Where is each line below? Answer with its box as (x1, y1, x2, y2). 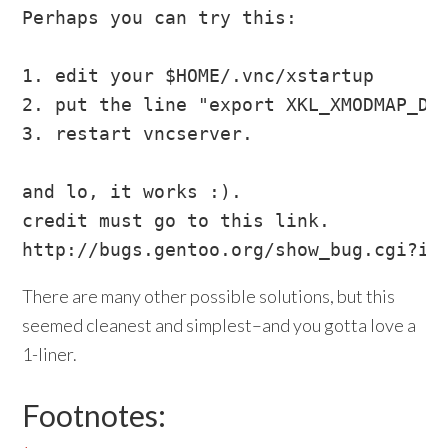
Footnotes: (22, 397, 167, 433)
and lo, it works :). (22, 181, 243, 202)
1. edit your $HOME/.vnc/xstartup (22, 65, 375, 86)
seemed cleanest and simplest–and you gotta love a (22, 314, 417, 336)
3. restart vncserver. (22, 123, 254, 144)
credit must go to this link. (22, 210, 331, 231)
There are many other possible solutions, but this (22, 285, 396, 307)
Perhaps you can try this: (22, 7, 298, 28)
